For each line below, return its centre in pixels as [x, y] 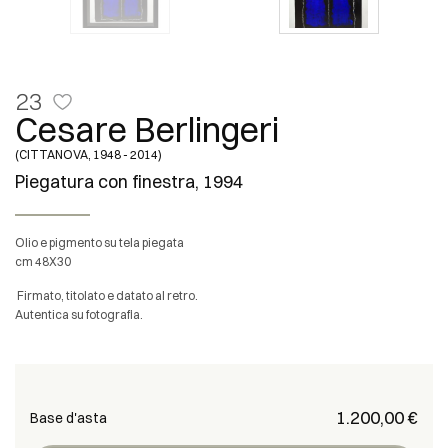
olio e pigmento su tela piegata [104, 242]
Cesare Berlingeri [147, 130]
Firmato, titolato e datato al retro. [106, 295]
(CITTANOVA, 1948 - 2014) [88, 154]
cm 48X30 [43, 261]
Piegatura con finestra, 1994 [129, 181]
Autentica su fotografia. [79, 314]
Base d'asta [68, 418]
